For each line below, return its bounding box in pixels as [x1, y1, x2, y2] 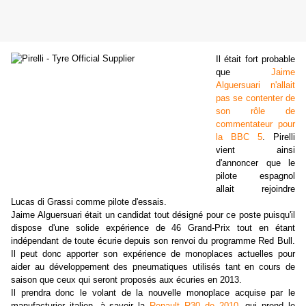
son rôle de [216, 106, 295, 117]
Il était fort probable [216, 54, 295, 65]
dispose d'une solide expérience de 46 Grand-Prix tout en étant [11, 223, 295, 234]
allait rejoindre [216, 184, 295, 195]
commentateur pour [216, 119, 295, 130]
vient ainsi [216, 145, 295, 156]
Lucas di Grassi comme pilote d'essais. [11, 197, 167, 208]
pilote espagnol [216, 171, 295, 182]
